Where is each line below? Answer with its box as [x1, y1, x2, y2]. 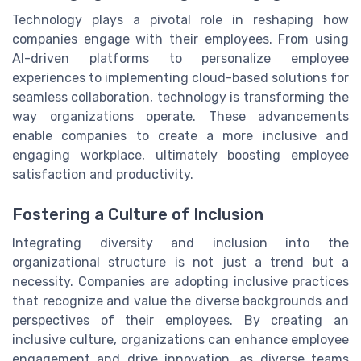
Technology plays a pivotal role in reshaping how [12, 12, 349, 28]
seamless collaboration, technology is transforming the [12, 89, 349, 106]
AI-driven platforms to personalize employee [12, 51, 349, 67]
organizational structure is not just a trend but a [12, 254, 349, 270]
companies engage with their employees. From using [12, 31, 349, 48]
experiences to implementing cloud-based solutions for [12, 70, 349, 86]
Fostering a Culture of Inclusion [12, 204, 263, 224]
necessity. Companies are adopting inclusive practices [12, 273, 349, 289]
